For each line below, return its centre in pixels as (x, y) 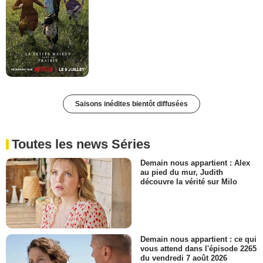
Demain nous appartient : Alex (195, 163)
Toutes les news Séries (81, 144)
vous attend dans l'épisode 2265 (198, 249)
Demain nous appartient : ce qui (198, 239)
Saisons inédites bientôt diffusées (131, 104)
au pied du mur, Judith (182, 172)
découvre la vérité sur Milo (189, 181)
